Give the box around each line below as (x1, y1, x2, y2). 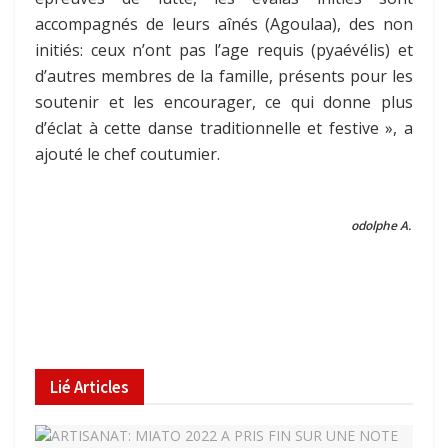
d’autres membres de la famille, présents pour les (35, 64, 413, 87)
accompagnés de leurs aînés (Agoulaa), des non (35, 12, 413, 35)
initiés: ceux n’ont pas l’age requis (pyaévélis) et (35, 38, 413, 61)
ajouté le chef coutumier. (35, 142, 220, 165)
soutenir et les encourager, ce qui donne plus (35, 90, 413, 113)
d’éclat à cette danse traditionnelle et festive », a (35, 116, 413, 139)
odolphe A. (351, 216, 411, 234)
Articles (71, 375, 129, 398)
